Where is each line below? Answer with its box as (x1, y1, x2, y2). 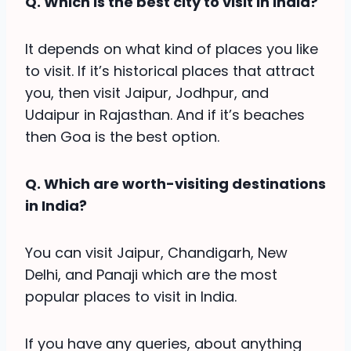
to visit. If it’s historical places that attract (25, 60, 315, 81)
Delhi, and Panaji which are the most (25, 264, 277, 284)
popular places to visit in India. (25, 286, 237, 306)
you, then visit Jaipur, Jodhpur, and (25, 82, 269, 103)
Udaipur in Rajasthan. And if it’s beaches (25, 104, 305, 125)
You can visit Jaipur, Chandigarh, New (25, 242, 288, 262)
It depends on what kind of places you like (25, 38, 318, 59)
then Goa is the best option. (25, 126, 219, 147)
